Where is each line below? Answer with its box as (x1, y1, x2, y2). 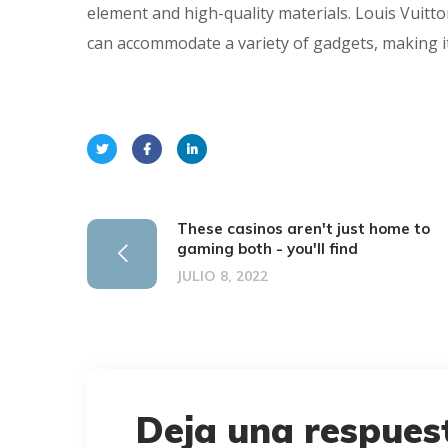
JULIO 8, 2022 (177, 266, 268, 285)
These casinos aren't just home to (177, 218, 430, 238)
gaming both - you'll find (177, 238, 358, 258)
